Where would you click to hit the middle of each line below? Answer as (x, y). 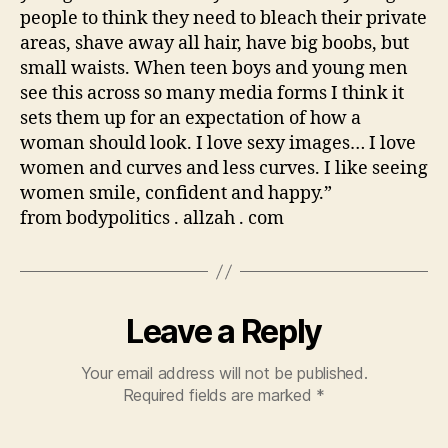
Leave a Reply (224, 331)
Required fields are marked (219, 395)
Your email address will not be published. (224, 373)
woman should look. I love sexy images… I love (218, 143)
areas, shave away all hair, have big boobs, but (214, 43)
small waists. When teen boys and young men (214, 68)
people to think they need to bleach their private (223, 18)
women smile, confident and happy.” (176, 193)
